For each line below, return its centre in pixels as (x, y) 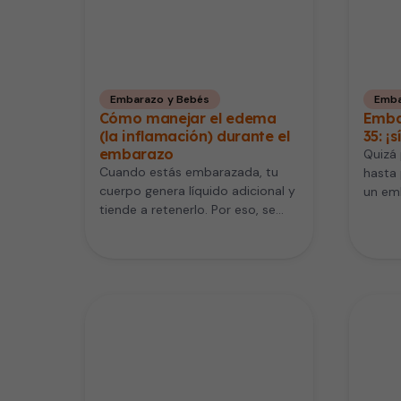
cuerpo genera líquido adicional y (197, 190)
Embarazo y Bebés (160, 99)
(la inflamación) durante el (194, 136)
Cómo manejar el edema (188, 118)
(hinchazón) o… (144, 247)
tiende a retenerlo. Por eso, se (187, 209)
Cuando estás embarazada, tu (188, 171)
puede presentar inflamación (184, 228)
